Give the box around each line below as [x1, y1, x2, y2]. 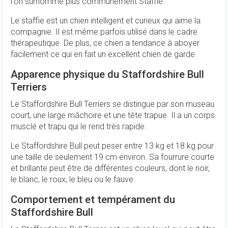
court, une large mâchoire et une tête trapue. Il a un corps [11, 110, 215, 120]
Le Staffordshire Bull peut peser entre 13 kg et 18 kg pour [11, 141, 214, 151]
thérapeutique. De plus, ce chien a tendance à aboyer [11, 38, 199, 48]
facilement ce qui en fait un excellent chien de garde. [11, 49, 197, 59]
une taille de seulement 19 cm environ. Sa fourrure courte [11, 152, 214, 162]
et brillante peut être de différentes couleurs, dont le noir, [11, 163, 210, 173]
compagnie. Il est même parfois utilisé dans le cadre [11, 27, 197, 37]
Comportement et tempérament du [11, 193, 175, 206]
